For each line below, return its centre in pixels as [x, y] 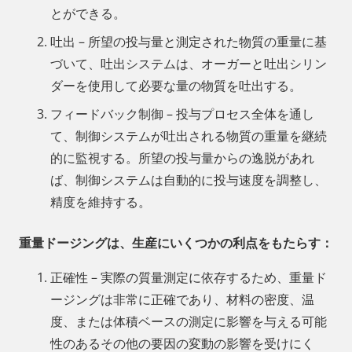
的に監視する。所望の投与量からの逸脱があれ [182, 158]
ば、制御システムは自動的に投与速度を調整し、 [189, 180]
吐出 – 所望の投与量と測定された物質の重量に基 [189, 41]
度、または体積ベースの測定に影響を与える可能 [189, 321]
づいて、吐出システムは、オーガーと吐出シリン [189, 63]
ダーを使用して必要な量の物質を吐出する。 [176, 85]
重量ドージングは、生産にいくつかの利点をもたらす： [176, 242]
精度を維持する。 [101, 202]
